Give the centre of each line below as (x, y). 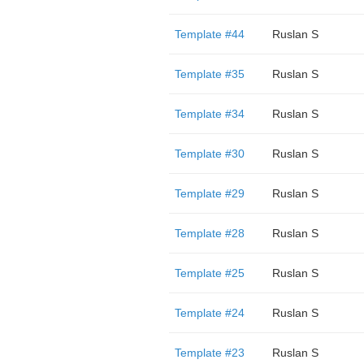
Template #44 (209, 34)
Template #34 (209, 114)
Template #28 (209, 233)
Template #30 (209, 154)
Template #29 (209, 193)
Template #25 (209, 273)
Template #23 (209, 353)
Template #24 (209, 313)
